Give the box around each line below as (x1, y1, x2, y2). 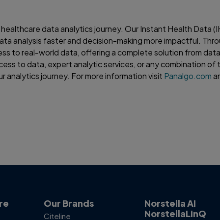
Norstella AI (144, 197, 196, 209)
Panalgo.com (164, 70, 212, 81)
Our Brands (43, 197, 94, 209)
